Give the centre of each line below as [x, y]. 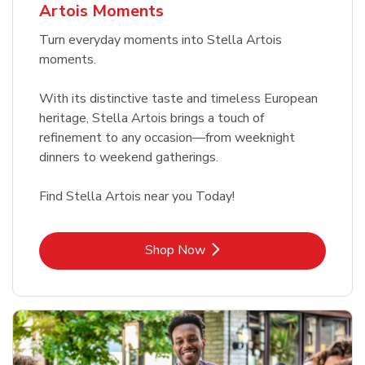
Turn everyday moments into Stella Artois [161, 40]
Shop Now [175, 251]
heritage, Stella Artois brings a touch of [152, 119]
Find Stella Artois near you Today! [137, 197]
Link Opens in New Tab [248, 250]
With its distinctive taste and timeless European [178, 99]
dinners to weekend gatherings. [129, 158]
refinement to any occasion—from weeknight [167, 138]
